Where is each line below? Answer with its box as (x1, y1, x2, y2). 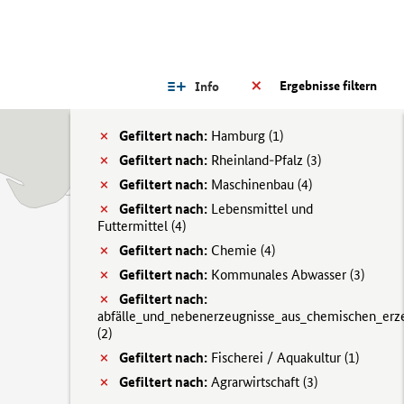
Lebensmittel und (207, 200, 313, 217)
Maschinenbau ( (207, 176, 301, 193)
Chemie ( (207, 242, 264, 259)
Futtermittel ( (97, 217, 175, 234)
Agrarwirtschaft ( (207, 373, 307, 390)
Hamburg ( (207, 127, 272, 144)
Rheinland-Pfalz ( (207, 151, 310, 169)
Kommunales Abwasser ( (207, 266, 353, 283)
